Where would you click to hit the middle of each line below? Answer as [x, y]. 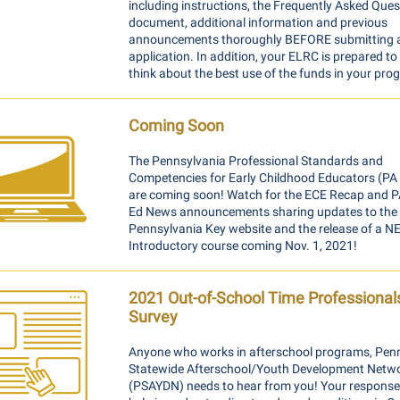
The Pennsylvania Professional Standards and [256, 161]
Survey [153, 317]
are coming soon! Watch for [205, 195]
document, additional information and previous [258, 22]
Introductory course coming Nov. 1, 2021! [243, 246]
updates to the [356, 212]
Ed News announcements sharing [221, 212]
